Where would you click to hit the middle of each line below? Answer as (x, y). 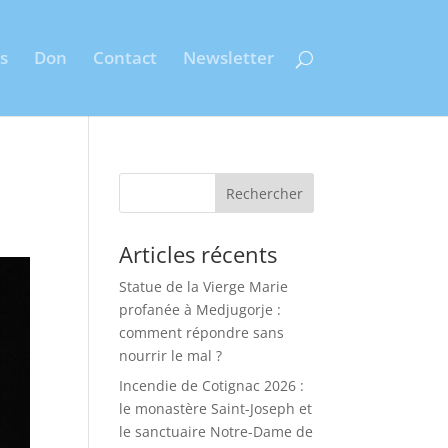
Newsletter (228, 57)
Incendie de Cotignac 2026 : (212, 385)
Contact (124, 57)
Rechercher (264, 193)
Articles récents (198, 254)
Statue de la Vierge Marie (204, 286)
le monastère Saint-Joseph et (216, 408)
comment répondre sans (202, 332)
